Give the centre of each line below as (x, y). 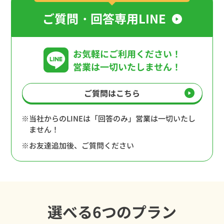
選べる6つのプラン (112, 211)
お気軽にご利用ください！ (127, 53)
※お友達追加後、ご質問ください (78, 145)
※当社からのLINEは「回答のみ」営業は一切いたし (109, 118)
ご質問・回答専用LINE (104, 18)
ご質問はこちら (112, 93)
